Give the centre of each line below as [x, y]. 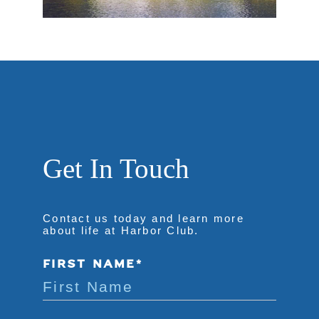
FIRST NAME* [93, 264]
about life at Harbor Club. [121, 230]
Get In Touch [116, 168]
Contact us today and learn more [143, 218]
